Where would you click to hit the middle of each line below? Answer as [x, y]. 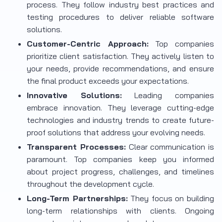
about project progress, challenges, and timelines [120, 172]
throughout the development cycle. [90, 184]
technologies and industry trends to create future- [120, 120]
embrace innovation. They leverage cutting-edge [120, 108]
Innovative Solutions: [74, 95]
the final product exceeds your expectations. [108, 81]
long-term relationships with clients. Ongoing [120, 211]
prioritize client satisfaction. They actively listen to [120, 56]
